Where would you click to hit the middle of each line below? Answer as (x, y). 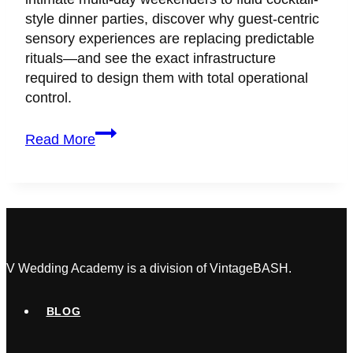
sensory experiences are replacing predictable (170, 39)
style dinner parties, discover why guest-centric (172, 19)
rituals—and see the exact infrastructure (150, 59)
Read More (60, 140)
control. (48, 98)
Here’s (115, 131)
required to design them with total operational (167, 78)
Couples (121, 171)
